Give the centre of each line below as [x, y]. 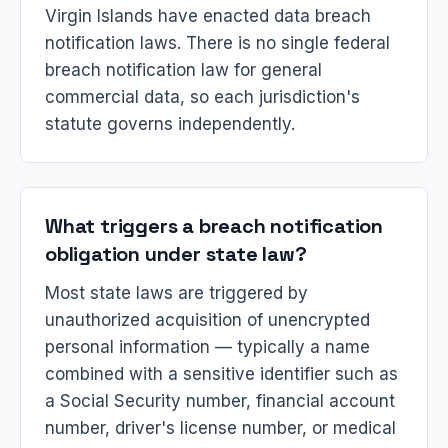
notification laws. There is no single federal [217, 43]
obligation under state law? [176, 254]
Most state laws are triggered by [176, 293]
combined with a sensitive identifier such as [221, 374]
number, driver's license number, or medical [220, 428]
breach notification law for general [183, 70]
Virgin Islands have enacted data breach [208, 16]
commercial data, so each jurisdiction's [202, 97]
